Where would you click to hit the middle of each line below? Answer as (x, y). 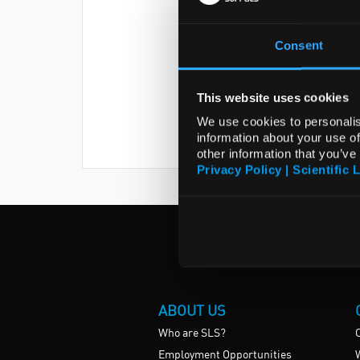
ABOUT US (192, 311)
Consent (299, 45)
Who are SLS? (192, 333)
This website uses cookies (272, 97)
